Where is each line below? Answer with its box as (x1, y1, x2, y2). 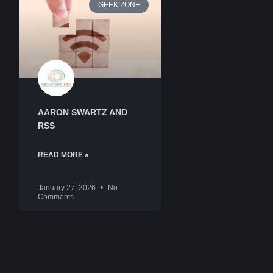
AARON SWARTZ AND (38, 107, 127, 118)
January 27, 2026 (38, 183, 97, 193)
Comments (38, 193, 74, 202)
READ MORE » (38, 151, 89, 160)
